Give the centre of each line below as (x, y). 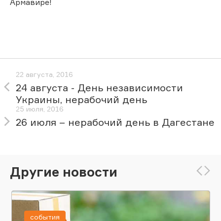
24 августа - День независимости (99, 88)
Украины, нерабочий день (81, 100)
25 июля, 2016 (40, 109)
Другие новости (64, 171)
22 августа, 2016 (44, 74)
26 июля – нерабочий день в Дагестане (115, 122)
